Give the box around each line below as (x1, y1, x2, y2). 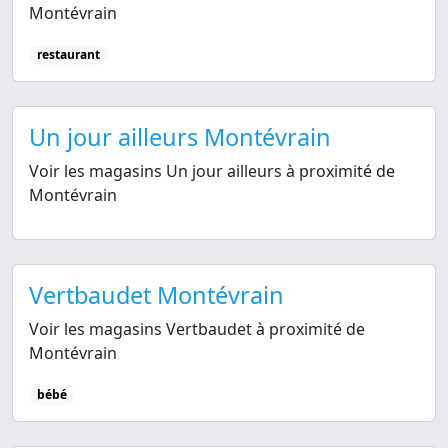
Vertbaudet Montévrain (29, 279, 284, 312)
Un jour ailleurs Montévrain (29, 121, 331, 154)
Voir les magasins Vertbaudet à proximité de (29, 318, 365, 341)
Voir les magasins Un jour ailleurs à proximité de (29, 160, 395, 183)
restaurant (36, 45, 100, 63)
